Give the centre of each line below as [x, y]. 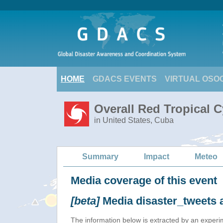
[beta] [85, 201]
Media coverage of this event [144, 180]
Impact [157, 156]
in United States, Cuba [134, 120]
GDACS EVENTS [125, 79]
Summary [100, 156]
